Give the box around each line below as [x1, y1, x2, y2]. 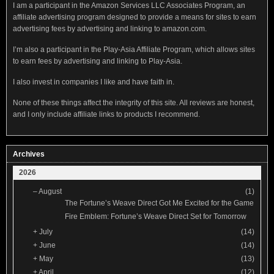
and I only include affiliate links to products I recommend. [13, 109, 200, 119]
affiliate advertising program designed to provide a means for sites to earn [13, 12, 256, 21]
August [39, 187, 62, 196]
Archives [13, 149, 45, 158]
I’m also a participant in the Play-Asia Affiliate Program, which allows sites [13, 45, 255, 54]
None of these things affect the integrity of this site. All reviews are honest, [13, 98, 254, 107]
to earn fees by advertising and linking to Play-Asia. [13, 56, 182, 65]
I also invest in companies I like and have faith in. [13, 77, 174, 86]
